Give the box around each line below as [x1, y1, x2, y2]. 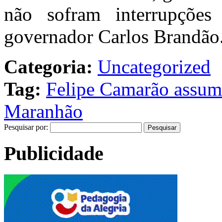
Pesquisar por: [4, 122, 48, 131]
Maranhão [4, 100, 83, 122]
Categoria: [4, 55, 93, 77]
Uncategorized [98, 55, 211, 77]
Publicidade [4, 142, 104, 165]
